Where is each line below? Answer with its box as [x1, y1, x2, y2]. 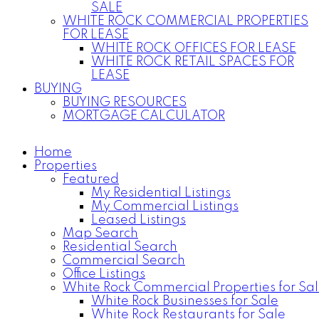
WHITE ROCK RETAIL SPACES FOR [91, 56, 294, 68]
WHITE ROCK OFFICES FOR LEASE [91, 42, 296, 55]
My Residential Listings [91, 187, 231, 199]
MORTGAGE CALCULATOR [63, 110, 225, 122]
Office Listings [63, 268, 145, 281]
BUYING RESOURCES [63, 96, 187, 109]
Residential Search [63, 241, 177, 253]
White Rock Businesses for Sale [91, 295, 278, 308]
